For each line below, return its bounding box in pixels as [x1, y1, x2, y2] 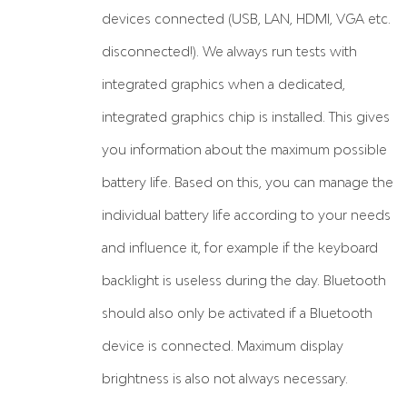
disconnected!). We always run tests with [102, 43, 357, 59]
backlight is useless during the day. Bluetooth [102, 272, 386, 288]
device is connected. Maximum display [102, 337, 343, 353]
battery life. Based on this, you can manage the [102, 174, 393, 190]
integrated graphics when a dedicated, [102, 75, 345, 92]
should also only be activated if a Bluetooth [102, 304, 372, 321]
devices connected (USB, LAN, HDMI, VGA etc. [102, 10, 391, 26]
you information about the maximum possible [102, 141, 387, 157]
